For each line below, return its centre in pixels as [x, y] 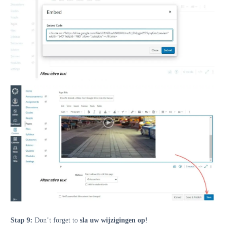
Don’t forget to [56, 220]
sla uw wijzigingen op [113, 220]
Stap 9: [22, 220]
